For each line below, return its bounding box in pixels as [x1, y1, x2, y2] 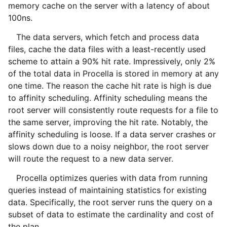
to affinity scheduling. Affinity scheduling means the [8, 93, 207, 103]
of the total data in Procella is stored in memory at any [8, 68, 219, 79]
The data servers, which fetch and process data [16, 32, 199, 43]
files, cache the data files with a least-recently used [8, 44, 206, 55]
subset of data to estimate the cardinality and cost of [8, 209, 214, 220]
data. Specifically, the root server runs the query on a [8, 197, 212, 208]
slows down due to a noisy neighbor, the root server [8, 141, 209, 152]
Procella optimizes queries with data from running [16, 173, 208, 183]
